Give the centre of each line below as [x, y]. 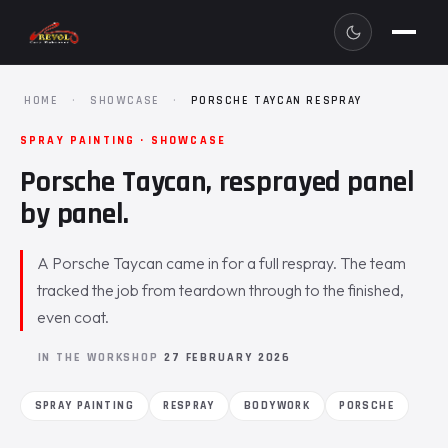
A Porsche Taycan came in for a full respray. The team [222, 263]
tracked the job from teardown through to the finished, [221, 290]
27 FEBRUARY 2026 [227, 357]
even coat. [73, 317]
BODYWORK [277, 405]
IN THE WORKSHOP [100, 357]
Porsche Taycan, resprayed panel [217, 182]
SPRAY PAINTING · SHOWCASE [123, 140]
